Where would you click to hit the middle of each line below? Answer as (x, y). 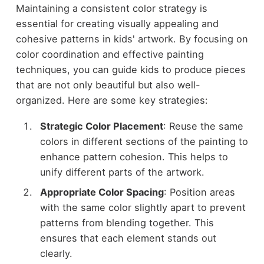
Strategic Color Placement (101, 126)
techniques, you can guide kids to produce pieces (131, 69)
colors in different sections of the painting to (144, 142)
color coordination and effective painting (110, 54)
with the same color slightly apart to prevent (143, 208)
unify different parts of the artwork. (122, 172)
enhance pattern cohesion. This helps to (134, 157)
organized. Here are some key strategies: (112, 100)
